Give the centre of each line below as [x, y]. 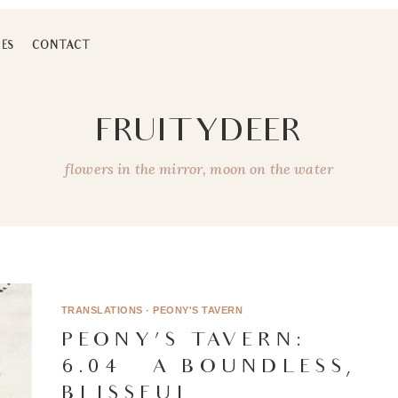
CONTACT [60, 47]
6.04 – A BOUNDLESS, [208, 368]
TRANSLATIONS [102, 310]
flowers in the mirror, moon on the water [199, 169]
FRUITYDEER [199, 134]
